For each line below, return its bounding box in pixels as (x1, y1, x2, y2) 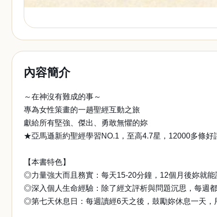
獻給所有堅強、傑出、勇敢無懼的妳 (24, 119, 148, 127)
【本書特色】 (24, 158, 70, 166)
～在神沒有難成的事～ (24, 93, 101, 101)
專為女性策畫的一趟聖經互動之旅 (24, 106, 140, 114)
